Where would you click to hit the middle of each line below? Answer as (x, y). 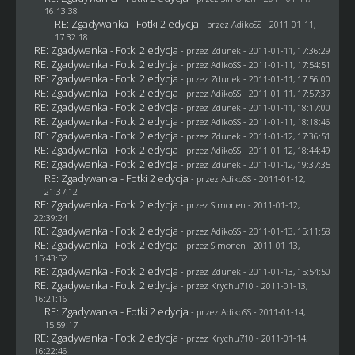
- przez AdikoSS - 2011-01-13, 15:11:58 (255, 231)
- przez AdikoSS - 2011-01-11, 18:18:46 (255, 121)
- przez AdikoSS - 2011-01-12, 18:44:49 (255, 150)
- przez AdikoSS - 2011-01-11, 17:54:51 (255, 64)
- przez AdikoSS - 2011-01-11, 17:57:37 (255, 93)
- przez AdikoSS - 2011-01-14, (248, 311)
